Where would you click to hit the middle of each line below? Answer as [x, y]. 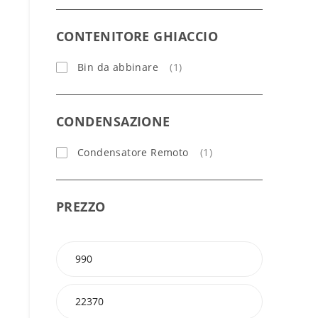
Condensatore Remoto [133, 152]
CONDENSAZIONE [113, 121]
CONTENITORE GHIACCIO [137, 36]
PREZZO [81, 207]
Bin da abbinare [118, 67]
